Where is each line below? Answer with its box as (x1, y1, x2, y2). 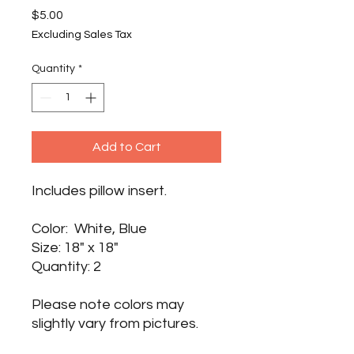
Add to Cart (92, 140, 161, 153)
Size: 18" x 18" (32, 239, 119, 255)
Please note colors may (32, 296, 184, 312)
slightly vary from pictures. (32, 315, 201, 331)
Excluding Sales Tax (32, 28, 132, 40)
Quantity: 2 (32, 258, 101, 274)
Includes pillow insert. (32, 183, 167, 198)
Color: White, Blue (32, 220, 147, 236)
